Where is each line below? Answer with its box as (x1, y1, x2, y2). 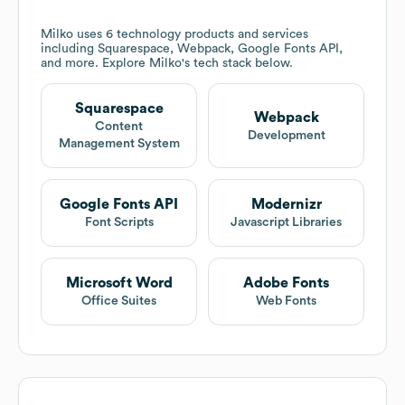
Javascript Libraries (231, 216, 342, 230)
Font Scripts (84, 216, 154, 230)
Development (247, 128, 325, 142)
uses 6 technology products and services (73, 28, 308, 42)
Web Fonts (256, 295, 316, 308)
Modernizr (250, 197, 322, 212)
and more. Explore (41, 57, 149, 71)
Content (95, 120, 143, 134)
